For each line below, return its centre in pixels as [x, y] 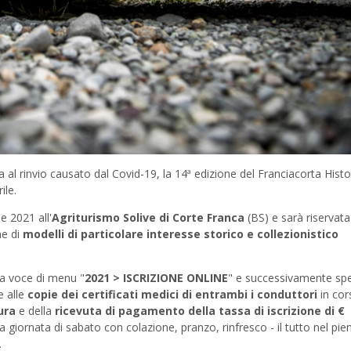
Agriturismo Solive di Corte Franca [148, 217]
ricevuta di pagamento [120, 310]
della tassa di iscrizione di [263, 310]
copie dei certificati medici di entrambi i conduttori [172, 294]
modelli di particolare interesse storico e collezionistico [181, 233]
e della [35, 310]
